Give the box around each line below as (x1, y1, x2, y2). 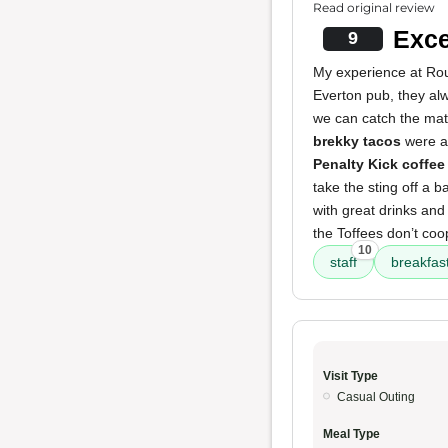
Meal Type (323, 427, 380, 441)
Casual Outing (337, 390, 415, 404)
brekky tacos (313, 133, 401, 149)
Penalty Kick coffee (313, 156, 445, 172)
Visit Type (323, 369, 378, 383)
